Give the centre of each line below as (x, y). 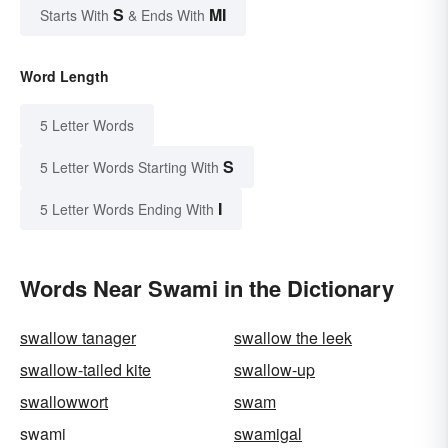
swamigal (268, 434)
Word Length (64, 76)
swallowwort (64, 402)
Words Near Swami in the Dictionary (207, 288)
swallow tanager (78, 338)
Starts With (76, 15)
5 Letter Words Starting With (129, 167)
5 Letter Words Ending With (127, 209)
